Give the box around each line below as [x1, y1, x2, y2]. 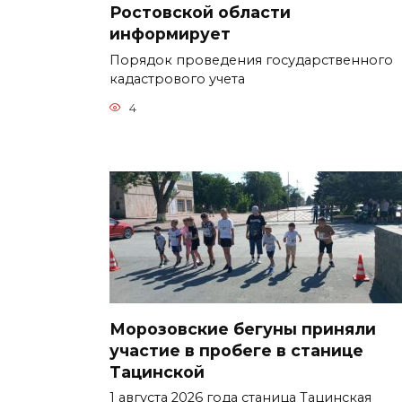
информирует [109, 24, 231, 43]
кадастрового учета [109, 71, 245, 88]
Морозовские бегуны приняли [109, 319, 376, 338]
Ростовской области [109, 3, 291, 22]
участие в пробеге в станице [109, 340, 363, 360]
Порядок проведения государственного [109, 52, 393, 69]
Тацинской [109, 362, 205, 381]
